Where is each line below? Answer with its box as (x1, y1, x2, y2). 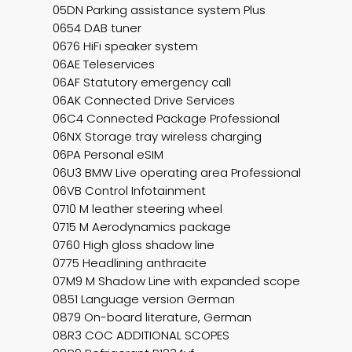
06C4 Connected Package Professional (53, 110, 280, 127)
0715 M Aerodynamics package (53, 218, 232, 236)
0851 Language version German (53, 291, 236, 308)
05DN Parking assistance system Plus (53, 2, 266, 19)
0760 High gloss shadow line (53, 236, 215, 254)
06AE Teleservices (53, 56, 156, 73)
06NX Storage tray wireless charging (53, 128, 262, 145)
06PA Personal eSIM (53, 146, 164, 163)
